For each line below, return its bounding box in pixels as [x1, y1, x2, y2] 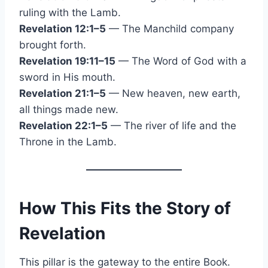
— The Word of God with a [115, 54, 246, 67]
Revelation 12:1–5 [19, 22, 106, 35]
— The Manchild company [106, 22, 234, 35]
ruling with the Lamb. [19, 6, 121, 19]
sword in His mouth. [19, 71, 115, 83]
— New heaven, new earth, [106, 87, 240, 99]
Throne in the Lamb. [19, 135, 117, 148]
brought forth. [19, 38, 86, 51]
